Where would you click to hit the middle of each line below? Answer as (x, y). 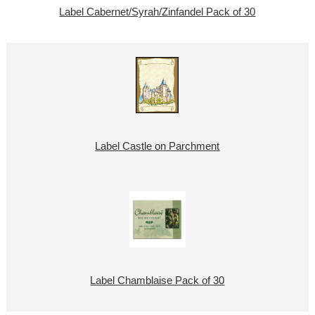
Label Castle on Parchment (157, 147)
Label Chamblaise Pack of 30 (157, 281)
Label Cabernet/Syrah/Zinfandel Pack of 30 (157, 12)
